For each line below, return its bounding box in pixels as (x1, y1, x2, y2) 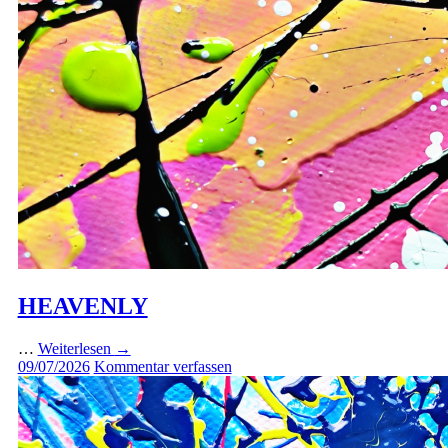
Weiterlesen (37, 340, 115, 357)
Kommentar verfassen (93, 358, 232, 375)
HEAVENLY (17, 293, 148, 320)
